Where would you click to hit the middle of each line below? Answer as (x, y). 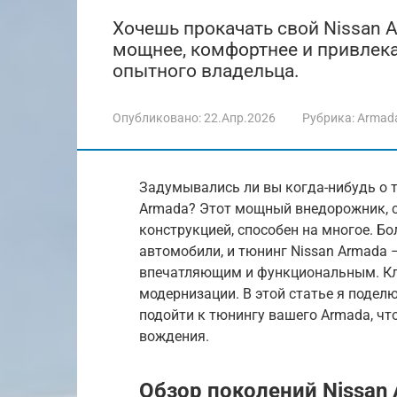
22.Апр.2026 (240, 118)
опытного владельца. (206, 71)
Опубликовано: (157, 118)
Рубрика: (328, 118)
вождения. (174, 336)
